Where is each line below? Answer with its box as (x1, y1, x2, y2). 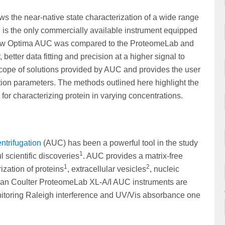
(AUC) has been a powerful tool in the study (41, 139, 198, 148)
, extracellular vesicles (67, 165, 146, 174)
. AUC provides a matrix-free (83, 152, 183, 161)
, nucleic (150, 165, 179, 174)
